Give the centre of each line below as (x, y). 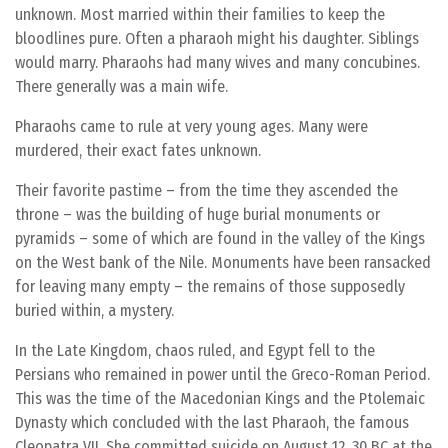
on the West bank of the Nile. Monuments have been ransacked (223, 262)
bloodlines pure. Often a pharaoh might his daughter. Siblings (217, 38)
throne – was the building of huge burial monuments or (197, 214)
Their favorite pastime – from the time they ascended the (206, 190)
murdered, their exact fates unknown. (138, 150)
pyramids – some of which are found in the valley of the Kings (220, 238)
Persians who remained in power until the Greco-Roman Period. (222, 374)
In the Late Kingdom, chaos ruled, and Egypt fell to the (195, 350)
